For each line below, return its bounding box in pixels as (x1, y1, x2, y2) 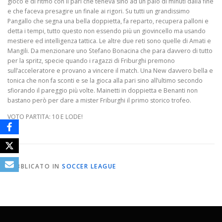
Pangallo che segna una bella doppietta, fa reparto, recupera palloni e (7, 17, 209, 26)
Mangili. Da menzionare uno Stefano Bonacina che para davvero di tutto (7, 47, 213, 55)
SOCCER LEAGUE (62, 162, 116, 170)
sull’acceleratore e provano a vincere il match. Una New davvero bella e (7, 66, 213, 75)
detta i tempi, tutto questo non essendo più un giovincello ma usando (7, 27, 206, 36)
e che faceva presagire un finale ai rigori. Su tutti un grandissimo (7, 7, 190, 16)
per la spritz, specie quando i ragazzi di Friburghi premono (7, 56, 175, 65)
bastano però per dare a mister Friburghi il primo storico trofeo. (7, 96, 193, 105)
